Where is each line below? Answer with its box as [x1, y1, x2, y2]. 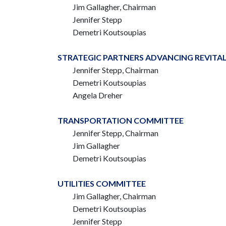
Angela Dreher [73, 90, 123, 100]
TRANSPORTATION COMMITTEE [58, 116, 184, 125]
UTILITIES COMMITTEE [58, 179, 146, 188]
